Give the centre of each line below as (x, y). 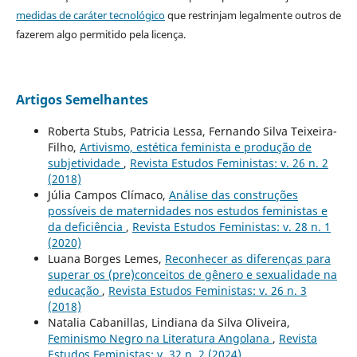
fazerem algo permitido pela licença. (100, 35)
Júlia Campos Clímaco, (108, 195)
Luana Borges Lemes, (106, 259)
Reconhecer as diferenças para (247, 259)
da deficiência (86, 227)
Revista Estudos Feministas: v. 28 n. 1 (231, 227)
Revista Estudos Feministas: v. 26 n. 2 (229, 163)
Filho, (63, 147)
